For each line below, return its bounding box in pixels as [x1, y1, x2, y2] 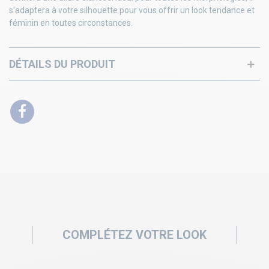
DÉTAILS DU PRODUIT [9, 58, 115, 71]
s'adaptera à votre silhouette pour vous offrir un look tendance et [9, 5, 255, 16]
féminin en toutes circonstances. [9, 18, 133, 28]
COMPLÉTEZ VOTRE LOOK [62, 228, 207, 243]
